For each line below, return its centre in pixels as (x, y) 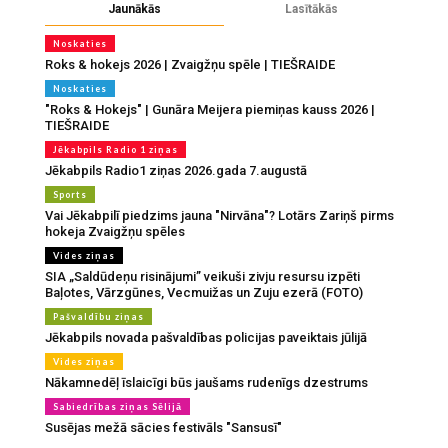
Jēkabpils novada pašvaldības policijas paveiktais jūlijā (206, 338)
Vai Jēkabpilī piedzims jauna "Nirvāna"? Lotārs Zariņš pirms (219, 216)
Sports (70, 195)
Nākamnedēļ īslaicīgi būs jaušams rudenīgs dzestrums (206, 383)
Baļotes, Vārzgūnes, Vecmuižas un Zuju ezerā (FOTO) (204, 293)
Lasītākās (311, 9)
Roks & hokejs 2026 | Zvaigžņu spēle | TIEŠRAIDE (190, 65)
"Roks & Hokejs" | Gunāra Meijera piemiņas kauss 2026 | (210, 110)
